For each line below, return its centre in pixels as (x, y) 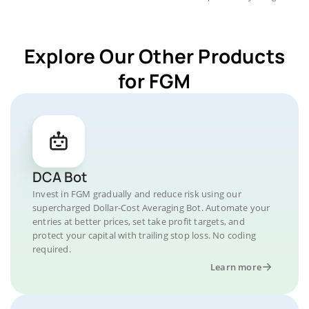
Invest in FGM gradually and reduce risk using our (137, 194)
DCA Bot (60, 177)
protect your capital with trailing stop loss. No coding (144, 235)
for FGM (154, 81)
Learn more (236, 267)
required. (52, 249)
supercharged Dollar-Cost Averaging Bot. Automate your (151, 208)
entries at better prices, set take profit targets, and (139, 221)
